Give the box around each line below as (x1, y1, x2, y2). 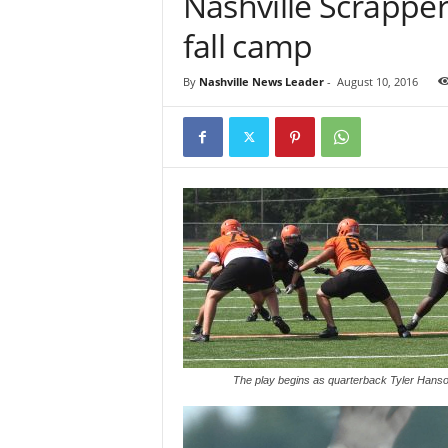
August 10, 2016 (336, 74, 418, 90)
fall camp (182, 24, 313, 68)
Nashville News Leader (198, 74, 324, 90)
